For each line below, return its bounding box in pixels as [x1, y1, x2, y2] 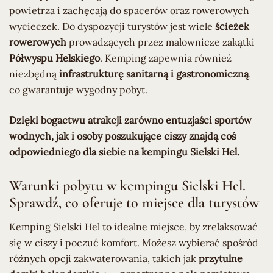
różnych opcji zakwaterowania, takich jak [9, 252, 199, 264]
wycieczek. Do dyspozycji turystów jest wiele [9, 19, 215, 32]
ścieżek [215, 19, 249, 32]
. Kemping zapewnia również [100, 51, 232, 64]
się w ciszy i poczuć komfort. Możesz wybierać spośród [9, 236, 258, 249]
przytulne [199, 252, 243, 264]
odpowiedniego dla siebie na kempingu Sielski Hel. [9, 145, 239, 158]
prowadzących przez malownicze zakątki [66, 35, 255, 48]
